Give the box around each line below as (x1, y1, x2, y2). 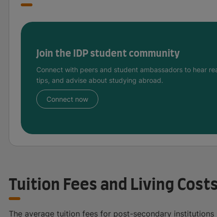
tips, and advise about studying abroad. (36, 76, 163, 84)
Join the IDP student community (36, 48, 180, 59)
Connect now (46, 94, 88, 103)
